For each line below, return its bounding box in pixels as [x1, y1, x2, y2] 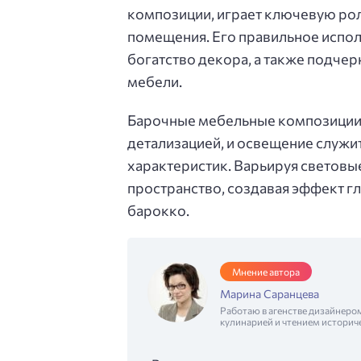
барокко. [127, 201, 189, 220]
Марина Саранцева [220, 286, 319, 301]
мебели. [127, 73, 182, 91]
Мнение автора [232, 265, 300, 277]
